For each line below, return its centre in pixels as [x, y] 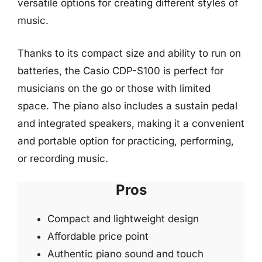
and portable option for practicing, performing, [126, 141]
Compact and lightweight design [123, 219]
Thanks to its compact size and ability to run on [129, 53]
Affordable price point [98, 236]
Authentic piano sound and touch [125, 254]
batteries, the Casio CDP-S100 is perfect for [120, 70]
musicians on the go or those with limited [114, 88]
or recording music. [63, 158]
